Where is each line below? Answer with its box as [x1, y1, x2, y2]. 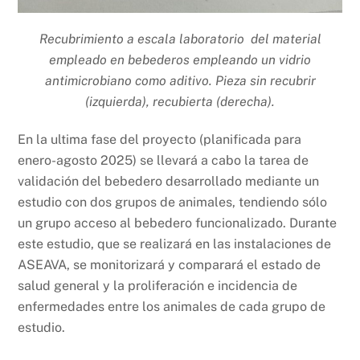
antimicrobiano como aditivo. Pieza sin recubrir [44, 73, 316, 89]
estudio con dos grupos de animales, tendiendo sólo [18, 194, 328, 211]
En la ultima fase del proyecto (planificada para [18, 132, 302, 148]
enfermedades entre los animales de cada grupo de [18, 299, 326, 315]
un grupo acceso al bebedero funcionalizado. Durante [18, 215, 337, 231]
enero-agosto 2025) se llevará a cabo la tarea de [18, 153, 309, 169]
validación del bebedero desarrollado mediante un [18, 174, 320, 190]
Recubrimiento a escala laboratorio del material [39, 31, 321, 47]
